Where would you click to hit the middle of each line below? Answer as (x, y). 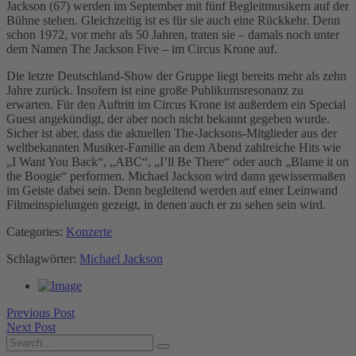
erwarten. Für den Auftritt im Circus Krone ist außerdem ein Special (176, 105)
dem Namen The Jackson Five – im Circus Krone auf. (142, 49)
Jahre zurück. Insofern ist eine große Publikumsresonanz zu (155, 91)
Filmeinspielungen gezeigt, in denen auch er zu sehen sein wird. (166, 205)
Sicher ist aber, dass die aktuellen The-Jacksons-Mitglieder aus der (172, 133)
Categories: (36, 232)
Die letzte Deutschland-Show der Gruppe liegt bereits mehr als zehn (176, 76)
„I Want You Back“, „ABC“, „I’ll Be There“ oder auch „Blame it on (178, 162)
